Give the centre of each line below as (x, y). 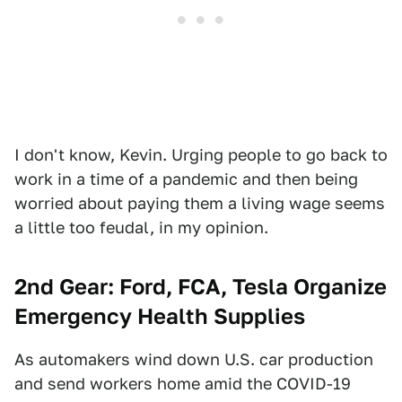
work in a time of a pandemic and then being (186, 179)
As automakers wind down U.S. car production (194, 359)
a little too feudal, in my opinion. (141, 227)
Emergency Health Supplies (160, 316)
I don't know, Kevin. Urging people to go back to (201, 154)
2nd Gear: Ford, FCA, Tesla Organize (201, 286)
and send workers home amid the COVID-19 (183, 383)
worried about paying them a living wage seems (200, 203)
